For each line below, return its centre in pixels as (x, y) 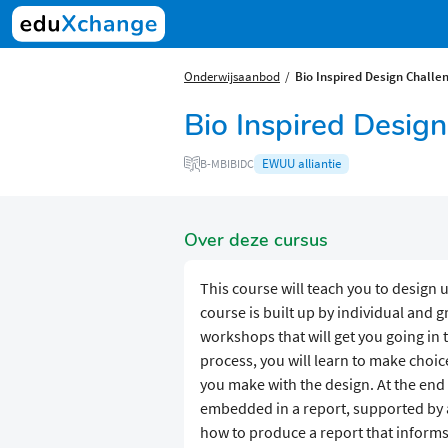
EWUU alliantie (301, 164)
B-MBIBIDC (227, 164)
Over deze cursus (256, 240)
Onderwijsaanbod (232, 76)
